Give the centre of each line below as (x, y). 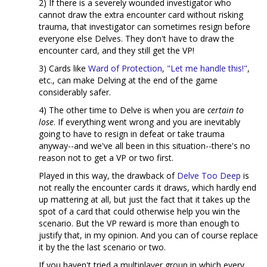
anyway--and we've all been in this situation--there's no (145, 146)
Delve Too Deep (209, 176)
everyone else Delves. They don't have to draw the (136, 39)
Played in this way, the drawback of (108, 176)
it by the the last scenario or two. (102, 247)
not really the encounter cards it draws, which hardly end (148, 188)
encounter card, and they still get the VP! (117, 51)
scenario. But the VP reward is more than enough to (139, 223)
